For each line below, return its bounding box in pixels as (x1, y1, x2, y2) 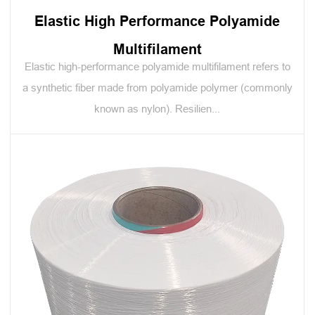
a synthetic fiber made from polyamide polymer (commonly (22, 82, 292, 94)
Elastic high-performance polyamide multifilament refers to (24, 60, 290, 72)
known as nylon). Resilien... (94, 103, 220, 115)
